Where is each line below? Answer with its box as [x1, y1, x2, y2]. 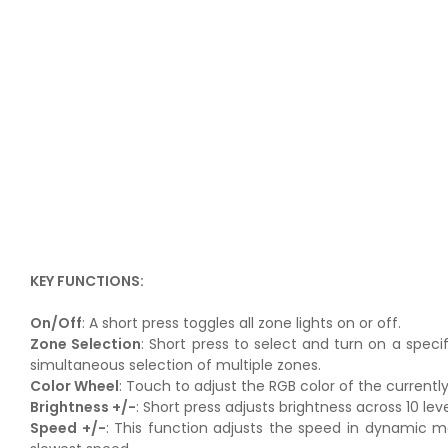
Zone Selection [30, 333, 142, 354]
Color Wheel [30, 375, 119, 396]
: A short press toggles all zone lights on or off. [82, 312, 401, 333]
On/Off [30, 312, 82, 333]
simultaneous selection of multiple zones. [30, 354, 321, 375]
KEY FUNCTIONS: [30, 270, 144, 291]
